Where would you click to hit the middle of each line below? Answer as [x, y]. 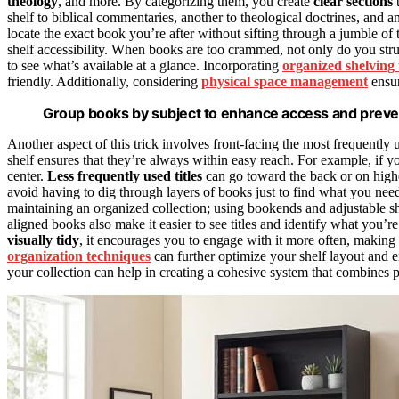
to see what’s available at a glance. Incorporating [145, 66]
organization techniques [79, 256]
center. [27, 176]
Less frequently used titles [125, 176]
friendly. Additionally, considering [104, 82]
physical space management [285, 82]
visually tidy [43, 240]
